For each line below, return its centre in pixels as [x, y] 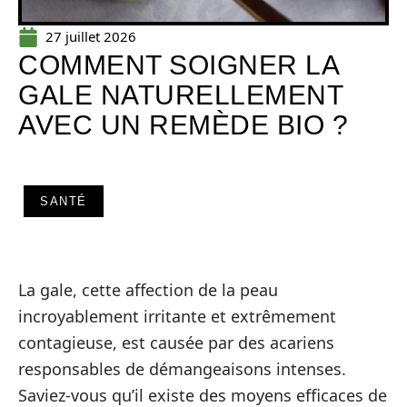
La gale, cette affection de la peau [148, 290]
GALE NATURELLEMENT [180, 95]
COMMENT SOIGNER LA [178, 65]
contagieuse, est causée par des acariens [176, 342]
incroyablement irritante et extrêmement [177, 316]
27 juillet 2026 [91, 36]
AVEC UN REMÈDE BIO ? [183, 125]
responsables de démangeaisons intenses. [182, 369]
